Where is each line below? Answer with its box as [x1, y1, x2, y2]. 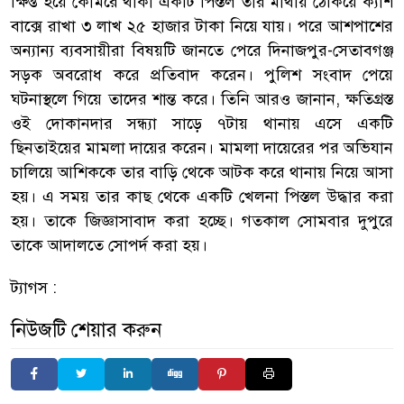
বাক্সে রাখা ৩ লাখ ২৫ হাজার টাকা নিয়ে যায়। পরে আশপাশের [11, 15, 393, 36]
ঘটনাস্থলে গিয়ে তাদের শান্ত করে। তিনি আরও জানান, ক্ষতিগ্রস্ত [11, 88, 393, 109]
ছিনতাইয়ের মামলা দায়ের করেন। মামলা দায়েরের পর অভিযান [11, 137, 393, 158]
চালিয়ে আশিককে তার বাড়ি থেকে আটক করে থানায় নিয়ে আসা [11, 161, 393, 182]
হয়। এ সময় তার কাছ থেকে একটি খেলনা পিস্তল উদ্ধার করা [11, 186, 393, 207]
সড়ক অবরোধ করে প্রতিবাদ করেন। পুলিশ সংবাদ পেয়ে [11, 64, 393, 85]
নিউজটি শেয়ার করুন [11, 317, 161, 342]
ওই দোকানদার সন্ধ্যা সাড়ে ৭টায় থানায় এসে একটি [11, 113, 393, 133]
